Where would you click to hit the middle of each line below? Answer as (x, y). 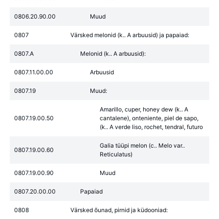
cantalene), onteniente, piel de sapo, (149, 118)
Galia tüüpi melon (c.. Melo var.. (142, 145)
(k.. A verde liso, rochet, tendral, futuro (151, 127)
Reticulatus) (116, 154)
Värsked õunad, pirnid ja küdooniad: (119, 210)
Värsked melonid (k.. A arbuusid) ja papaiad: (130, 35)
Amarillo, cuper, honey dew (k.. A (144, 109)
